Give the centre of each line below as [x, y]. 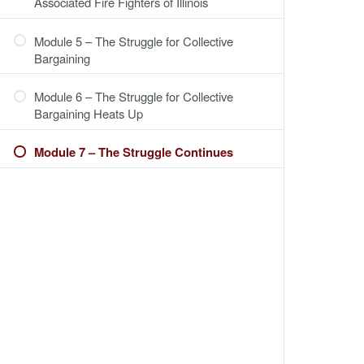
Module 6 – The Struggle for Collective [134, 96]
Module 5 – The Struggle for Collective [134, 41]
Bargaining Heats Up [89, 113]
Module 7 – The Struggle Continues [134, 152]
